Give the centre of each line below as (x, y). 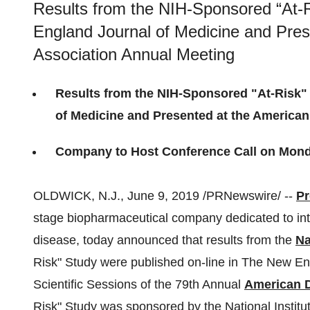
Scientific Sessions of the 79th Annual (139, 284)
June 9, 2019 (163, 196)
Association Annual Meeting (134, 54)
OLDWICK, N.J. (77, 196)
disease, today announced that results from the (164, 240)
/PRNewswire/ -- (248, 196)
